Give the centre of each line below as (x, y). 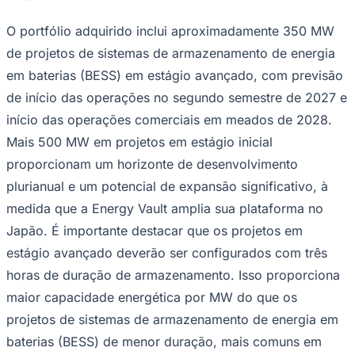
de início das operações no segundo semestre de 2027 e (177, 97)
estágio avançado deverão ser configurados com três (167, 252)
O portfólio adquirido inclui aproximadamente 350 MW (170, 31)
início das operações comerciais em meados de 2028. (169, 119)
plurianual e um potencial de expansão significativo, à (167, 186)
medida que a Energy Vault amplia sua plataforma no (165, 208)
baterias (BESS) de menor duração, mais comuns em (164, 341)
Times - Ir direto (46, 17)
